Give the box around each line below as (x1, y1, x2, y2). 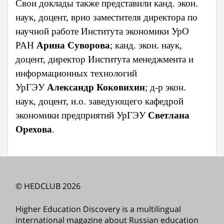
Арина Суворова (36, 40, 110, 51)
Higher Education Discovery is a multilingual (15, 203, 181, 215)
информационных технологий (15, 68, 137, 79)
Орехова (15, 124, 52, 135)
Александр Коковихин (47, 82, 145, 93)
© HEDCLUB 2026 (15, 180, 80, 192)
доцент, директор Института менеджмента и (15, 54, 193, 65)
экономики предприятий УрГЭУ (15, 110, 148, 121)
